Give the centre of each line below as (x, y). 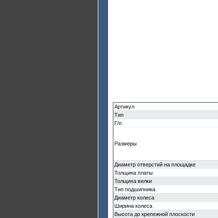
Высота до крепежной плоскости (154, 214)
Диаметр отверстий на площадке (155, 164)
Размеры (126, 144)
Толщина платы (134, 173)
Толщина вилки (133, 181)
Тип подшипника (135, 189)
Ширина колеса (133, 206)
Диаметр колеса (134, 198)
